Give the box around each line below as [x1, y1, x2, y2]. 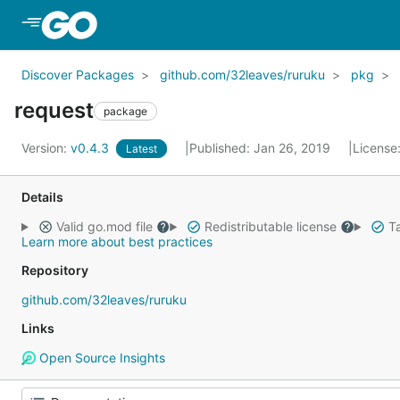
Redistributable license [200, 219, 340, 234]
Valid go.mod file [52, 219, 156, 234]
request [14, 97, 94, 123]
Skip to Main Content [100, 15, 245, 33]
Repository [21, 262, 88, 278]
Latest [126, 142, 157, 155]
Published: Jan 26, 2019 [189, 140, 334, 155]
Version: [21, 140, 71, 155]
